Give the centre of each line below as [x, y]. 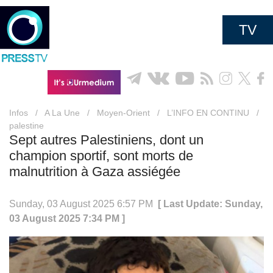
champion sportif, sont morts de [101, 156]
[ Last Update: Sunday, [210, 204]
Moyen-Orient [123, 113]
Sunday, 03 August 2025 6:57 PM [83, 204]
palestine [27, 126]
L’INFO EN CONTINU [208, 113]
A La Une [62, 113]
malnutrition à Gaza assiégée [95, 172]
